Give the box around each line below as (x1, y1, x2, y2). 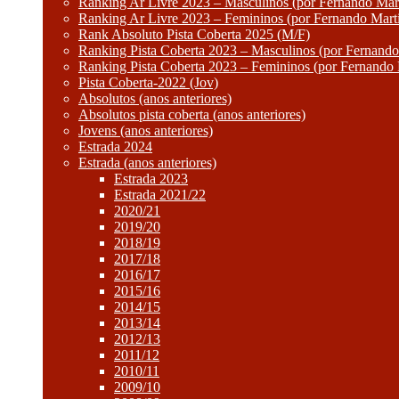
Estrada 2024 (78, 139, 152, 154)
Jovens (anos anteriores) (78, 123, 213, 138)
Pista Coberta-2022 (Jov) (78, 75, 218, 90)
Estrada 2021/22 (114, 187, 206, 202)
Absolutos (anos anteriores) (78, 91, 232, 106)
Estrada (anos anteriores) (78, 155, 216, 170)
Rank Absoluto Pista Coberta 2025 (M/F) (78, 27, 310, 42)
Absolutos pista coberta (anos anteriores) (78, 107, 305, 122)
